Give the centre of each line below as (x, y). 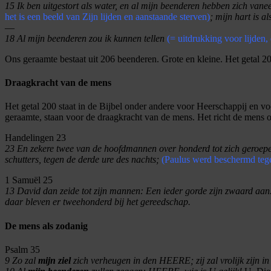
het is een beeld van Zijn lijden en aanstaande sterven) (107, 16)
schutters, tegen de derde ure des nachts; (82, 160)
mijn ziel (56, 260)
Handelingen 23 (35, 138)
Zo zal (24, 260)
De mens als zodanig (46, 226)
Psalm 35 (22, 249)
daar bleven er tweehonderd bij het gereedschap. (98, 202)
